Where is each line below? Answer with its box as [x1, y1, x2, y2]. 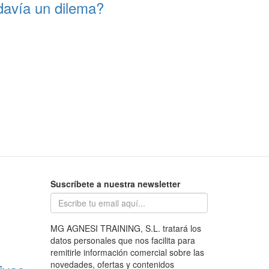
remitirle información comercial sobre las [50, 246, 204, 259]
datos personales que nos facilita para [50, 234, 195, 247]
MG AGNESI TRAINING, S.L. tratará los [50, 222, 201, 235]
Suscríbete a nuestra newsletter [50, 178, 180, 190]
